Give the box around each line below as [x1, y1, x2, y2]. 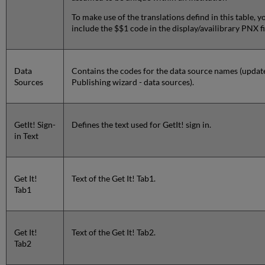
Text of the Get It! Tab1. [72, 173, 156, 184]
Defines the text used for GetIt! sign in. [72, 119, 212, 130]
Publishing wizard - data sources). [72, 77, 195, 88]
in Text [14, 131, 39, 141]
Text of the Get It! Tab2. [72, 227, 156, 238]
